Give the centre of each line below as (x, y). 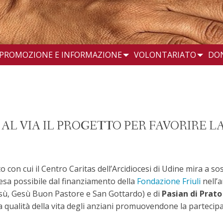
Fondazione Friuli (169, 181)
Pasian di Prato (192, 193)
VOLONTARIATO (165, 55)
